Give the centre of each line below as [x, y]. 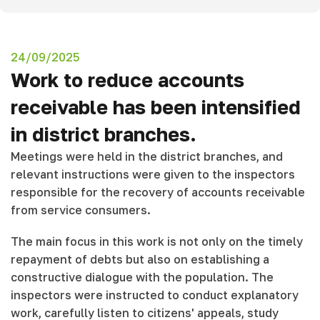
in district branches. [104, 135]
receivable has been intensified [156, 107]
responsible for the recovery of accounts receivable [158, 192]
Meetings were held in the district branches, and [147, 157]
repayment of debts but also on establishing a [140, 259]
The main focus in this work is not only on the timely [157, 241]
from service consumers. [81, 210]
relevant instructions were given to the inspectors [153, 175]
